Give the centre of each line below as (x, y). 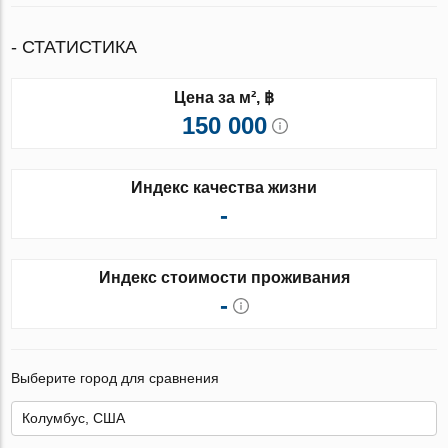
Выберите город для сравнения (115, 377)
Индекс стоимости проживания (224, 277)
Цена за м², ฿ (224, 97)
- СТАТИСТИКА (74, 46)
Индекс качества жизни (224, 187)
